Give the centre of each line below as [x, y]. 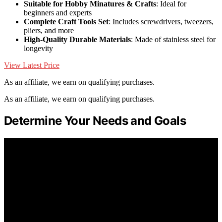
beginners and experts [58, 12]
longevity [38, 48]
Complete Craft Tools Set [66, 21]
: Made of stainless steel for [173, 39]
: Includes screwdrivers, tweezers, [161, 21]
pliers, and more [49, 30]
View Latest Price [32, 65]
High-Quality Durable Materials [77, 39]
